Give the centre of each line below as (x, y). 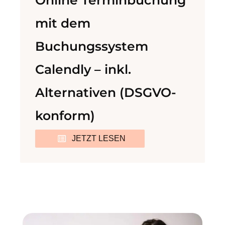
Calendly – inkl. (83, 69)
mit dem (63, 23)
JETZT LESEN (99, 138)
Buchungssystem (92, 46)
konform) (65, 116)
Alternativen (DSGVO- (106, 92)
